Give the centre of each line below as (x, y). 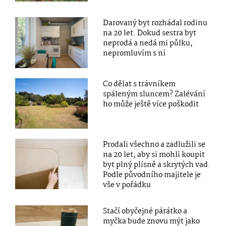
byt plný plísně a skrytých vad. (157, 165)
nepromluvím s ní (134, 54)
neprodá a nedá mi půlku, (148, 44)
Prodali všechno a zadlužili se (154, 145)
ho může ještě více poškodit (151, 104)
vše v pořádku (127, 185)
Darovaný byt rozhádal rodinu (155, 23)
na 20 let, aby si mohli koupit (154, 155)
